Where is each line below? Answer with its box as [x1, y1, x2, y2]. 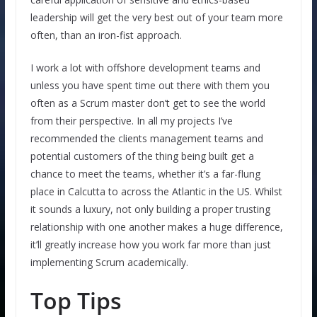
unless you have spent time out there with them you [30, 78, 270, 92]
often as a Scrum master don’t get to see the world [30, 96, 265, 110]
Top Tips [30, 284, 122, 316]
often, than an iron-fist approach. [30, 28, 182, 42]
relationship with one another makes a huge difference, [30, 219, 283, 234]
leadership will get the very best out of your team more [30, 10, 283, 24]
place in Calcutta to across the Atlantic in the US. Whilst [30, 184, 282, 198]
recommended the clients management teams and [30, 131, 263, 145]
